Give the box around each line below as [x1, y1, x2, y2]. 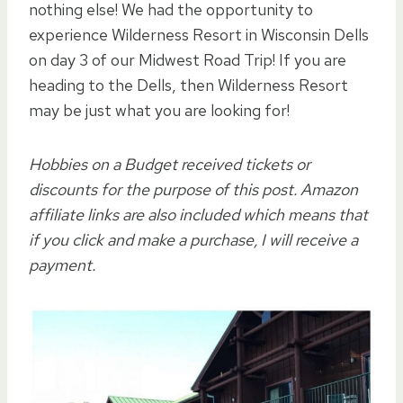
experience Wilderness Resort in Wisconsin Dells [29, 23, 369, 45]
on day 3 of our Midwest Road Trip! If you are [29, 49, 346, 70]
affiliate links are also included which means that [29, 203, 368, 225]
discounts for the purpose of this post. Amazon [29, 178, 358, 200]
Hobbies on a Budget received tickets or [29, 153, 310, 175]
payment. [29, 254, 95, 275]
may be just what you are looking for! [29, 99, 290, 121]
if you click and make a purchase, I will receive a [29, 228, 358, 250]
